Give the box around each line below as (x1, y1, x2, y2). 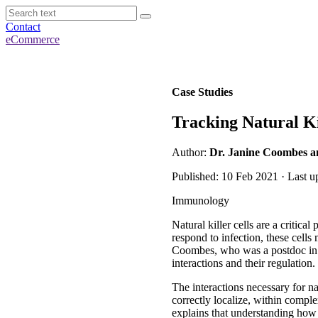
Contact (6, 21, 40, 33)
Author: (172, 146, 209, 158)
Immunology (172, 194, 229, 207)
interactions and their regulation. (172, 256, 315, 269)
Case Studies (172, 86, 233, 98)
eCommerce (6, 33, 60, 45)
